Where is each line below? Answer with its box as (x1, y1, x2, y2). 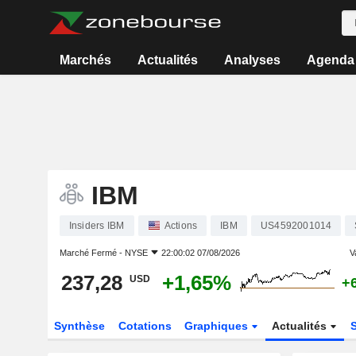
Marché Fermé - (59, 248, 125, 257)
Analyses (223, 53, 281, 67)
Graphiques (184, 319, 252, 332)
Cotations (118, 319, 172, 332)
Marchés (60, 53, 112, 67)
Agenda (306, 53, 354, 67)
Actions (164, 220, 198, 231)
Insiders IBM (68, 220, 125, 231)
